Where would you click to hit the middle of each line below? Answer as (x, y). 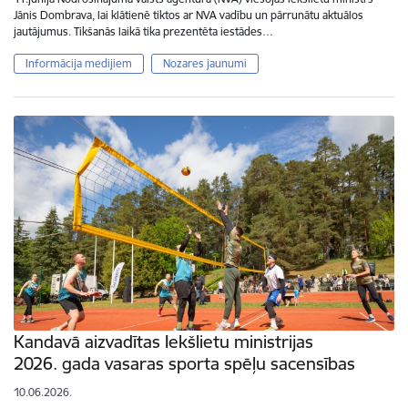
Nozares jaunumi (204, 64)
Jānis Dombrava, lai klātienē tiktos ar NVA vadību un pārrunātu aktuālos (189, 15)
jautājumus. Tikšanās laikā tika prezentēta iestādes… (143, 32)
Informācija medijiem (79, 64)
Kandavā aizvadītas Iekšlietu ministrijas (163, 342)
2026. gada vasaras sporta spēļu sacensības (184, 364)
